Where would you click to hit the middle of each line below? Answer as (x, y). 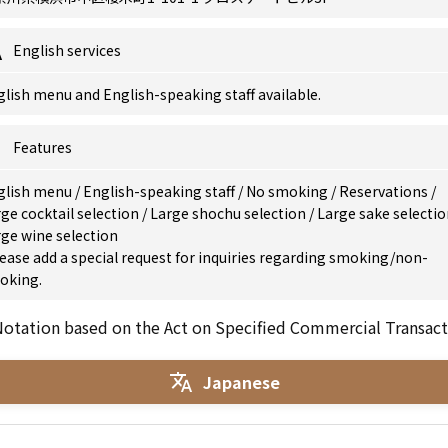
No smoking (288, 191)
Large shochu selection (229, 213)
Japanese (241, 381)
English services (67, 50)
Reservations (385, 191)
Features (42, 147)
